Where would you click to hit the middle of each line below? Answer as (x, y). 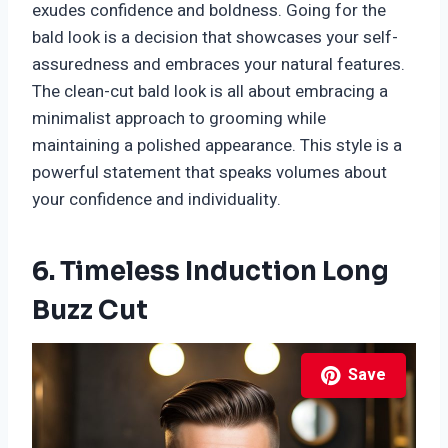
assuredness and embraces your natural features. (218, 65)
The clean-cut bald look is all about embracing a (210, 92)
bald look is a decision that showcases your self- (215, 38)
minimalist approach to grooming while (179, 119)
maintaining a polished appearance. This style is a (217, 146)
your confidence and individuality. (156, 200)
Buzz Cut (90, 311)
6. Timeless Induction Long (210, 272)
